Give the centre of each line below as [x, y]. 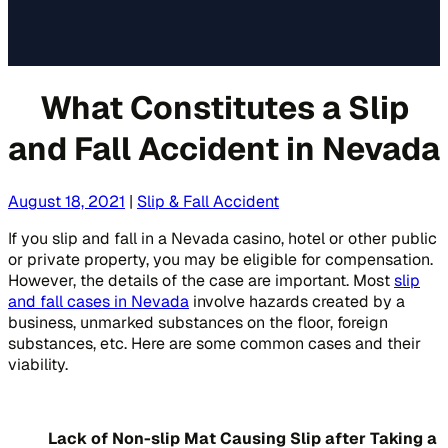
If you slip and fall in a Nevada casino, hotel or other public [222, 238]
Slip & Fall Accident [208, 201]
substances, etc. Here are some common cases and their [214, 343]
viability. [38, 364]
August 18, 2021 [66, 201]
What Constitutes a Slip [224, 108]
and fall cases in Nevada [98, 301]
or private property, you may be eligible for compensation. [220, 259]
